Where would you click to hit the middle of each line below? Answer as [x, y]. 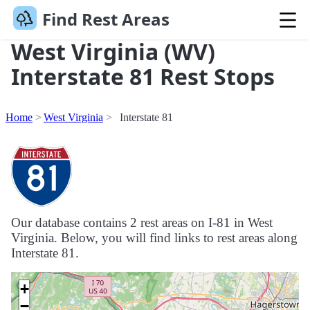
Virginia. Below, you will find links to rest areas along [154, 238]
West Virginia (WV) [113, 52]
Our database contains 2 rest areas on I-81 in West [142, 223]
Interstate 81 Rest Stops [143, 77]
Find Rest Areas [106, 19]
